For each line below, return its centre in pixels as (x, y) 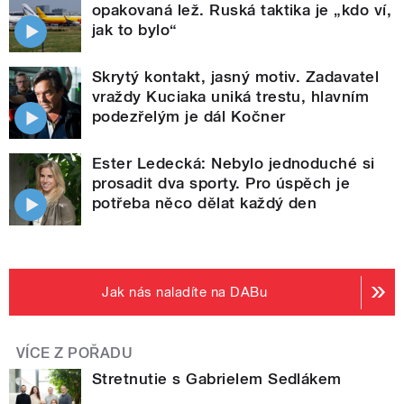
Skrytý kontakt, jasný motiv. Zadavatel (236, 77)
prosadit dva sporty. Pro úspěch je (221, 184)
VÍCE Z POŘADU (75, 353)
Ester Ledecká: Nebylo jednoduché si (234, 164)
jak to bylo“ (135, 30)
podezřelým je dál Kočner (189, 117)
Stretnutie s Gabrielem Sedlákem (217, 379)
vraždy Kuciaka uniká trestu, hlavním (231, 97)
